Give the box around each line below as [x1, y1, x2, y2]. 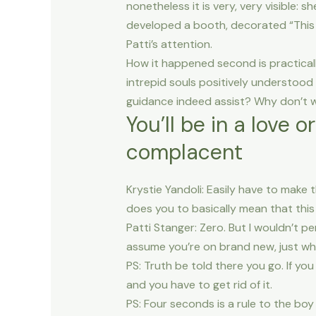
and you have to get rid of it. [126, 277, 272, 293]
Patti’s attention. [126, 37, 212, 52]
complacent [126, 138, 243, 166]
